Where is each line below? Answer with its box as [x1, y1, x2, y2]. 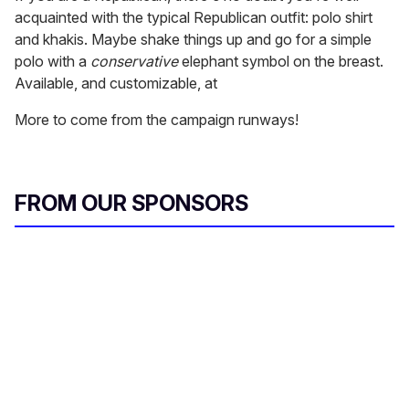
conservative [90, 52, 178, 71]
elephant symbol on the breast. [178, 52, 383, 71]
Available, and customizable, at [15, 74, 217, 93]
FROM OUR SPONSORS [15, 190, 248, 217]
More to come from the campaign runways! [15, 110, 299, 130]
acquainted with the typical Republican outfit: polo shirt [15, 8, 372, 27]
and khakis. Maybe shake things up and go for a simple [15, 30, 372, 49]
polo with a [15, 52, 90, 71]
